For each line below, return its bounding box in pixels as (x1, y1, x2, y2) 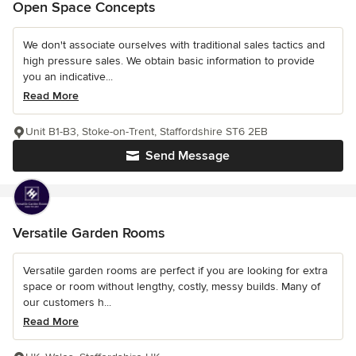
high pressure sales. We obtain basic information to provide (23, 54, 315, 68)
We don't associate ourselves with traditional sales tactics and (23, 38, 325, 52)
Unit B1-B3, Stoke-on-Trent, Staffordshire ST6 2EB (25, 125, 268, 139)
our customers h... (23, 296, 111, 310)
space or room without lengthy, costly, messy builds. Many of (23, 280, 320, 294)
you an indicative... (23, 70, 113, 84)
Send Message (145, 148, 230, 164)
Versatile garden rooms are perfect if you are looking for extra (23, 264, 327, 278)
